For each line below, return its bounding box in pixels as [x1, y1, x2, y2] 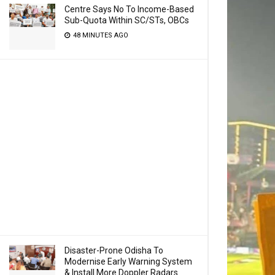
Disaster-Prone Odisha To [64, 246, 163, 255]
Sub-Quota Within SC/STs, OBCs [64, 15, 189, 25]
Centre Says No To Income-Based [64, 4, 194, 14]
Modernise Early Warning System [64, 257, 192, 266]
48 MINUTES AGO [71, 31, 128, 39]
